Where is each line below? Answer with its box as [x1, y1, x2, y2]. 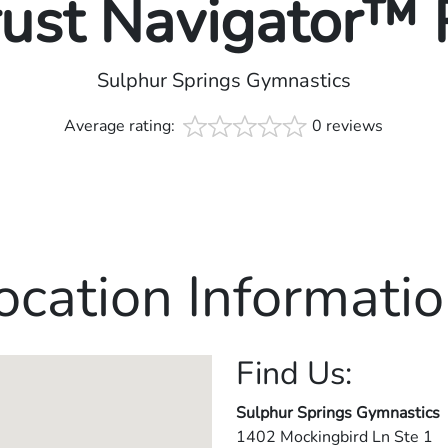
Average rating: [64, 114, 180, 137]
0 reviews [312, 114, 384, 137]
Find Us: [236, 351, 352, 395]
